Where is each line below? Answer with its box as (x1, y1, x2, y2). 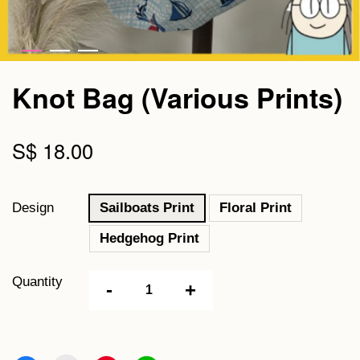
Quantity (12, 274, 63, 289)
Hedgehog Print (100, 231, 199, 246)
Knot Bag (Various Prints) (12, 78, 342, 117)
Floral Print (219, 200, 292, 215)
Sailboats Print (100, 200, 194, 215)
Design (12, 200, 54, 215)
